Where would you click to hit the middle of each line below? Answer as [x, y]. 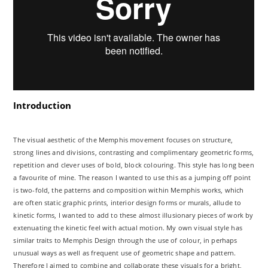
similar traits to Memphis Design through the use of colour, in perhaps [125, 240]
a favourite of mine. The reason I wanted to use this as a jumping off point [132, 177]
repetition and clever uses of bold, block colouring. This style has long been [134, 165]
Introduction [42, 105]
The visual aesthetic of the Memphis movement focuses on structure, [123, 140]
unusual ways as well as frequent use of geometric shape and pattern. [125, 253]
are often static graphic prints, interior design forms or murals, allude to [127, 202]
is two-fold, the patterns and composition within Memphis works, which [129, 190]
